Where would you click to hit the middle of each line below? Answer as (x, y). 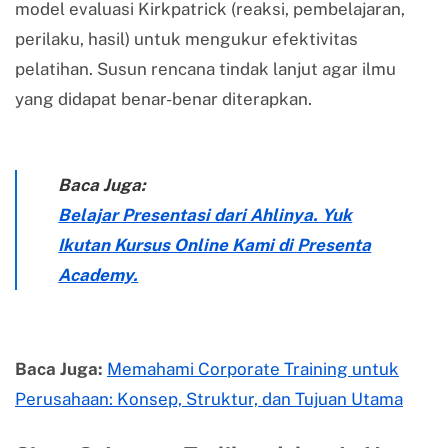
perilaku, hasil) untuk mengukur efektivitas (186, 38)
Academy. (98, 274)
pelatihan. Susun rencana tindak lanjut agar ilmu (205, 68)
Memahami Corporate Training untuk (253, 369)
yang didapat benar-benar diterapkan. (163, 98)
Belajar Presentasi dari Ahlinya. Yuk (205, 214)
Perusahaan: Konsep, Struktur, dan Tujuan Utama (209, 399)
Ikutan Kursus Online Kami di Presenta (215, 244)
